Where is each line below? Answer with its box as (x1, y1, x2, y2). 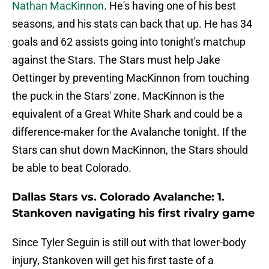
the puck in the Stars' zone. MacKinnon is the (12, 89, 225, 103)
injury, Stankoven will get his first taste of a (12, 254, 214, 267)
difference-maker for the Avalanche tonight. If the (12, 125, 247, 139)
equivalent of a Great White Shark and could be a (12, 107, 243, 121)
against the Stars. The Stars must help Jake (12, 53, 220, 67)
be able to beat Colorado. (12, 162, 131, 175)
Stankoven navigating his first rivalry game (12, 207, 255, 220)
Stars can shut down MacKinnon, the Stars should (12, 144, 248, 157)
